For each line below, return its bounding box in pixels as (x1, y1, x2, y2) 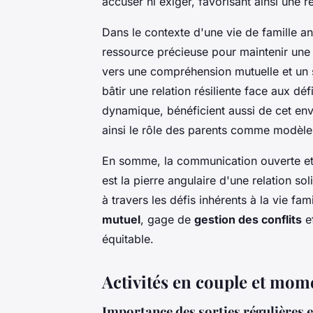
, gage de (140, 212, 194, 227)
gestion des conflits (194, 212, 302, 227)
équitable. (102, 232, 154, 247)
